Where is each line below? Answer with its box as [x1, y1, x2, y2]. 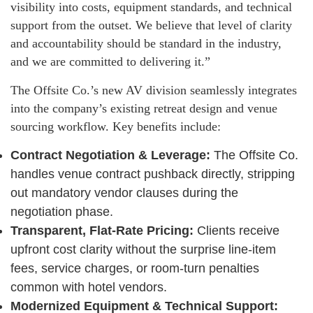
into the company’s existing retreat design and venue [10, 101, 277, 116]
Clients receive [194, 224, 279, 238]
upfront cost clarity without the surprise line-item [10, 242, 276, 257]
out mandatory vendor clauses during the [10, 186, 238, 201]
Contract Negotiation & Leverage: [10, 148, 210, 163]
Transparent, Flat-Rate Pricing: [10, 224, 194, 238]
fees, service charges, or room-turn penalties [10, 261, 259, 276]
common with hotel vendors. [10, 280, 167, 295]
